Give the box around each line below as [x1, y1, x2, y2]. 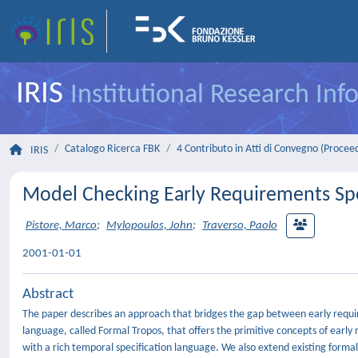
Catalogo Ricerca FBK [65, 143, 160, 155]
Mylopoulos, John [106, 220, 193, 233]
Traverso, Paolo [202, 220, 277, 233]
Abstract [22, 287, 74, 302]
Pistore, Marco [26, 220, 97, 233]
